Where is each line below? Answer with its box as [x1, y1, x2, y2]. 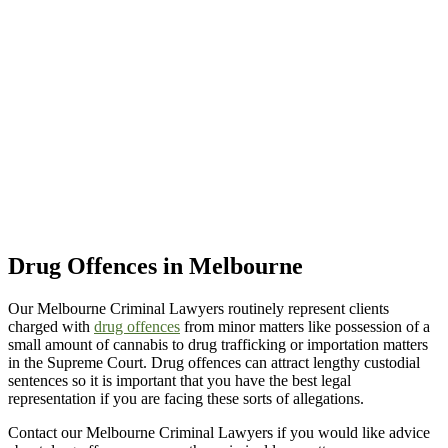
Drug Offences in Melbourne [8, 253, 303, 280]
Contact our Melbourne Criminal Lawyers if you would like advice [8, 424, 430, 442]
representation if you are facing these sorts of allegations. [8, 390, 364, 408]
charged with [8, 318, 94, 336]
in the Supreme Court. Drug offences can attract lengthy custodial [8, 354, 420, 372]
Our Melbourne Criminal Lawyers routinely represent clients [8, 300, 389, 318]
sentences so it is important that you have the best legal [8, 372, 351, 390]
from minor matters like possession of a [180, 318, 430, 336]
